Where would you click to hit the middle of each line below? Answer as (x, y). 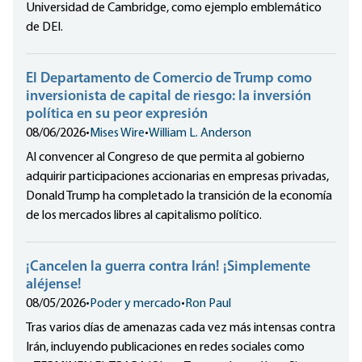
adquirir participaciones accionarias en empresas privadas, (177, 177)
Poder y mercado (135, 304)
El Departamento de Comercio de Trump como (169, 79)
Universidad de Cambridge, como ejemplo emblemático (174, 8)
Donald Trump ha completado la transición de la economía (179, 197)
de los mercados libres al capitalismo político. (144, 216)
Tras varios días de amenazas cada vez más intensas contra (181, 328)
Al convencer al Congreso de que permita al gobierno (165, 158)
